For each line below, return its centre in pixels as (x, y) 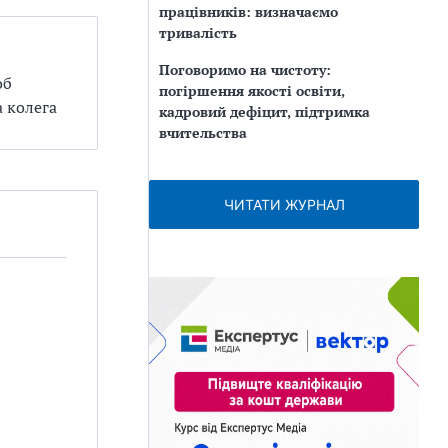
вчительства (203, 132)
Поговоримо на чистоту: (245, 69)
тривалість (198, 32)
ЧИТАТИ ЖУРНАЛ (284, 204)
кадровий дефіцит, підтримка (264, 111)
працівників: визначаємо (248, 11)
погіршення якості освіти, (252, 90)
